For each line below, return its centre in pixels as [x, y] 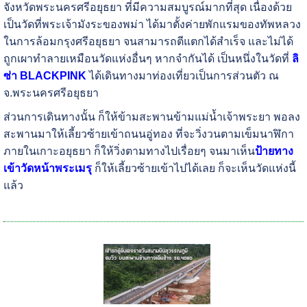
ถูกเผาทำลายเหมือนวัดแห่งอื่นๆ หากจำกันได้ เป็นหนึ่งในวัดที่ [147, 59]
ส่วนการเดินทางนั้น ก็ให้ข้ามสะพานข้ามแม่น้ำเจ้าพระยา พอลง [151, 117]
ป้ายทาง [274, 151]
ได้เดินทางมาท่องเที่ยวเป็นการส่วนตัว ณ [182, 76]
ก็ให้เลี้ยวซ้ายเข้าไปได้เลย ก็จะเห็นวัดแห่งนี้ [194, 169]
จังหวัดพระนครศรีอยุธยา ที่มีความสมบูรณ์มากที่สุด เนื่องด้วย [147, 8]
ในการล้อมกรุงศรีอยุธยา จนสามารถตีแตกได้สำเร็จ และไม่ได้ [148, 42]
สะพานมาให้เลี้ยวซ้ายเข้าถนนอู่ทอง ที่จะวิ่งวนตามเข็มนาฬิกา [148, 134]
